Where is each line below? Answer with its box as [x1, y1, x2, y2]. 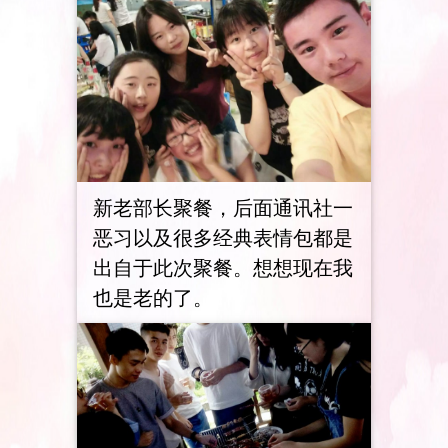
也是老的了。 [92, 283, 213, 311]
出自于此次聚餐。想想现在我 [92, 253, 353, 281]
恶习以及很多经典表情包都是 [92, 223, 353, 251]
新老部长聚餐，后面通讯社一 [92, 193, 353, 221]
